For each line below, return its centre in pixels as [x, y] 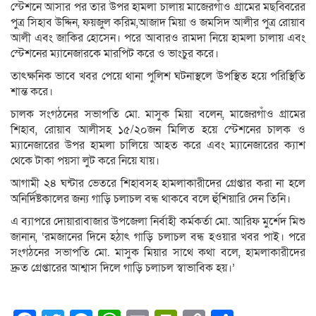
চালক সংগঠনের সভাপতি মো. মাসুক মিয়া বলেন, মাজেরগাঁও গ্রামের [158, 115]
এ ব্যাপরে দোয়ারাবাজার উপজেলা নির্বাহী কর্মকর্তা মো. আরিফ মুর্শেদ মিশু [158, 222]
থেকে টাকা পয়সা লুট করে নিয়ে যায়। [85, 161]
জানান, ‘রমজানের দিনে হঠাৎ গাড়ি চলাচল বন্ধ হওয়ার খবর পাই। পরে [158, 237]
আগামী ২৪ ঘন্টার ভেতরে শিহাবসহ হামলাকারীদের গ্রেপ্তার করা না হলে [158, 184]
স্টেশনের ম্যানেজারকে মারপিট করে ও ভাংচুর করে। [115, 54]
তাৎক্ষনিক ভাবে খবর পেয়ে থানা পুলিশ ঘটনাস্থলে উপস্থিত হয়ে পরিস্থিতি [158, 77]
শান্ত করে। [32, 92]
